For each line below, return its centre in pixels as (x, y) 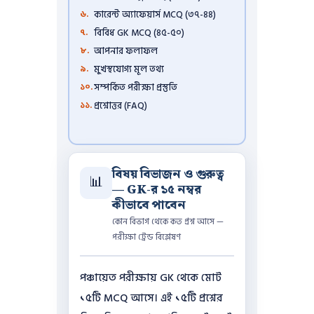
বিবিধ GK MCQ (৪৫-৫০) (139, 33)
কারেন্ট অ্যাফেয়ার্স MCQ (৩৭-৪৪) (155, 15)
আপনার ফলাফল (126, 52)
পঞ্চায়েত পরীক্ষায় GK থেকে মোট (150, 278)
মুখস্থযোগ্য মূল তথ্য (129, 70)
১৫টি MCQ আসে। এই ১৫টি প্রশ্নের (151, 298)
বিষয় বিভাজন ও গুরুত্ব (168, 174)
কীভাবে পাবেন (149, 205)
